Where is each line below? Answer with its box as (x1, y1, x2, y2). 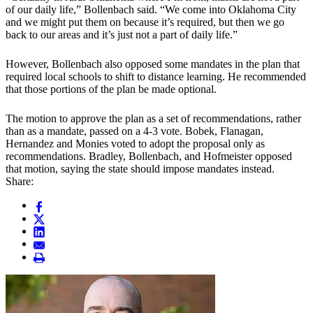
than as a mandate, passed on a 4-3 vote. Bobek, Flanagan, (6, 125, 263, 138)
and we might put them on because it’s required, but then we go (6, 16, 284, 29)
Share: (6, 175, 34, 188)
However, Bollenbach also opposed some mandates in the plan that (6, 58, 300, 71)
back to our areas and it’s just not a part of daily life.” (6, 29, 238, 41)
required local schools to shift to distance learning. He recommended (6, 71, 306, 83)
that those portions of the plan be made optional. (6, 83, 217, 96)
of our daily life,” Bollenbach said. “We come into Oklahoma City (6, 3, 296, 16)
